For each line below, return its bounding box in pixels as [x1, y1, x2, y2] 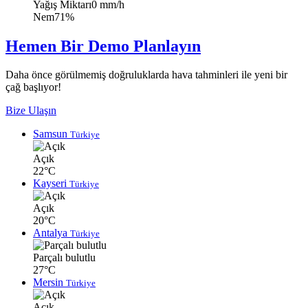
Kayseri [33, 177, 69, 190]
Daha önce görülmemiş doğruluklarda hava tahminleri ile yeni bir [5, 69, 287, 81]
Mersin [33, 276, 66, 289]
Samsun [33, 128, 70, 140]
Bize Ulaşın [5, 104, 56, 117]
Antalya [33, 227, 70, 239]
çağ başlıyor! [5, 81, 61, 93]
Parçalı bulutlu [33, 252, 96, 264]
